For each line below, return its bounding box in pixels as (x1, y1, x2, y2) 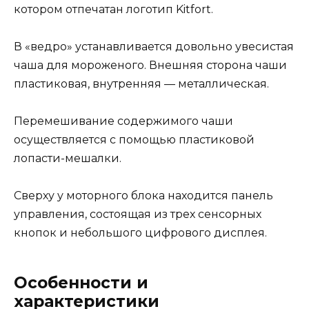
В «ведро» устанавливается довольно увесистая (14, 40, 294, 54)
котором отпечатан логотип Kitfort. (14, 2, 213, 16)
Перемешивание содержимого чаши (14, 114, 233, 128)
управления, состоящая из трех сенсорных (14, 208, 261, 221)
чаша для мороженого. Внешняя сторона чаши (14, 59, 287, 72)
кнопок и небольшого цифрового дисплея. (14, 226, 267, 240)
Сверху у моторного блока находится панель (14, 189, 273, 203)
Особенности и (14, 273, 148, 293)
